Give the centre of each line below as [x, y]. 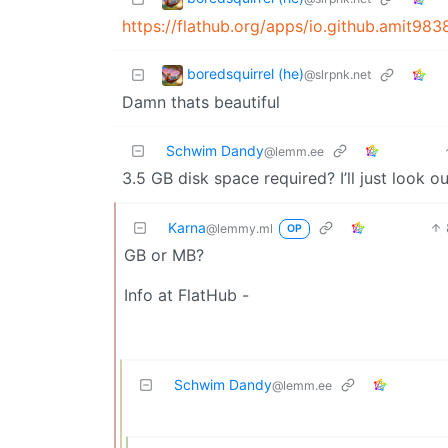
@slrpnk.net [337, 75]
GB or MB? [164, 255]
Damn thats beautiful [201, 102]
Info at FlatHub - [186, 295]
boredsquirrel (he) [245, 74]
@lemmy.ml [239, 228]
